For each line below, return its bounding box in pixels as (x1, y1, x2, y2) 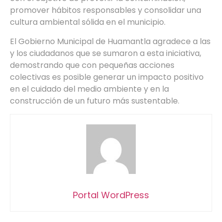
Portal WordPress (73, 189, 149, 202)
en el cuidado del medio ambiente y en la (10, 83, 169, 95)
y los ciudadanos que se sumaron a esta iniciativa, (10, 47, 201, 59)
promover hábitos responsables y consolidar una (10, 4, 201, 16)
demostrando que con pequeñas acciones (10, 59, 174, 71)
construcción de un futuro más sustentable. (10, 95, 179, 107)
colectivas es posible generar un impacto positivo (10, 71, 204, 83)
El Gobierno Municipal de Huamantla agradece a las (10, 35, 211, 47)
